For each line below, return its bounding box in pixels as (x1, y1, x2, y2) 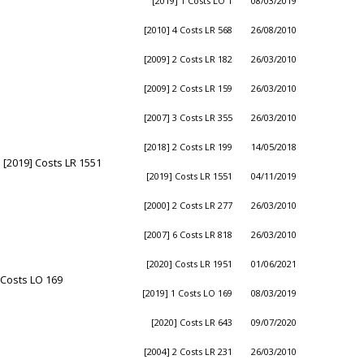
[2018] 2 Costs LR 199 (144, 141, 232, 153)
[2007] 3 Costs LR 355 (144, 111, 232, 123)
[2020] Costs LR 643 (151, 316, 232, 328)
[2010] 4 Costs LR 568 (144, 24, 232, 36)
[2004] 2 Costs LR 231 (144, 345, 232, 357)
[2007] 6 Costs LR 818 (144, 228, 232, 240)
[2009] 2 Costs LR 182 (144, 53, 232, 65)
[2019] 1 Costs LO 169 (142, 287, 232, 299)
